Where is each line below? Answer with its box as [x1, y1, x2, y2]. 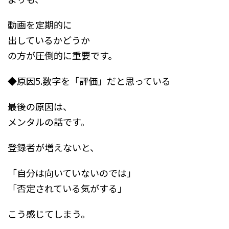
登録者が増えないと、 [8, 141, 99, 154]
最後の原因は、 [8, 100, 72, 113]
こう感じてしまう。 [8, 207, 90, 221]
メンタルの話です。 [8, 115, 89, 129]
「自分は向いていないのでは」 [8, 166, 136, 180]
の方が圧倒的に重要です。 [8, 49, 117, 62]
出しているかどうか [8, 33, 90, 47]
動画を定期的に [8, 18, 72, 32]
